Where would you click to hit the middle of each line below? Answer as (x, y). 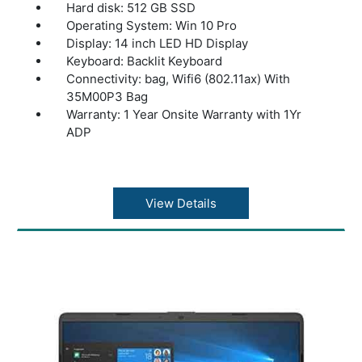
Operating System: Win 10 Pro (152, 25)
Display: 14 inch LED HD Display (158, 43)
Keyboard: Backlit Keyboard (145, 61)
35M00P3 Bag (107, 96)
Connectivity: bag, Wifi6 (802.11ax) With (179, 78)
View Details (181, 203)
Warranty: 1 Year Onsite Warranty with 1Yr (184, 114)
